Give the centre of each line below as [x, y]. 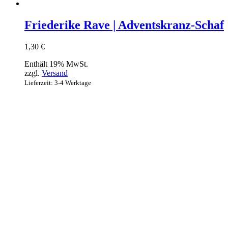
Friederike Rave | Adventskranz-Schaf [124, 25]
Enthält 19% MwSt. [56, 64]
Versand [55, 73]
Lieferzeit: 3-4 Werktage [58, 83]
